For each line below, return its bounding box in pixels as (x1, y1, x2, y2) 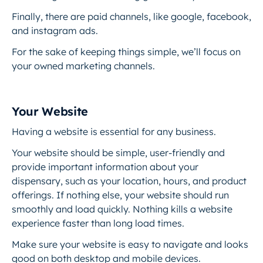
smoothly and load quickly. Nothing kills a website (12, 203, 232, 215)
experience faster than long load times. (12, 217, 184, 229)
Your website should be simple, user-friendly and (12, 147, 225, 159)
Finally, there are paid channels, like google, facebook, (12, 11, 251, 22)
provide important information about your (12, 161, 198, 173)
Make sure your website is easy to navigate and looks (12, 238, 248, 250)
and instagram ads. (12, 25, 98, 36)
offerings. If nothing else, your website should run (12, 189, 229, 201)
